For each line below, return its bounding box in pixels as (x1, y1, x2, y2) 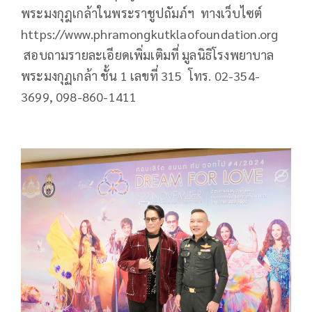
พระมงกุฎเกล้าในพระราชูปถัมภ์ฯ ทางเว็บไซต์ (21, 4, 263, 21)
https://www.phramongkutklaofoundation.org (21, 25, 279, 42)
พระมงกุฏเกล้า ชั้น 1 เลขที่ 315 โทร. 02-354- (21, 67, 260, 84)
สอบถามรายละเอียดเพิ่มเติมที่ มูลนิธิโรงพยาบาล (21, 46, 274, 63)
